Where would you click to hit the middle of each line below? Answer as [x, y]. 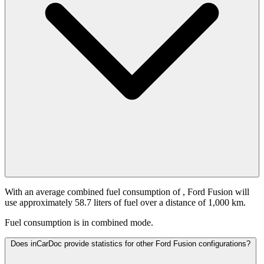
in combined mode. [118, 223]
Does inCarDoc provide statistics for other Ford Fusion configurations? [131, 244]
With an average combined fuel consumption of [94, 192]
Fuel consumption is [42, 223]
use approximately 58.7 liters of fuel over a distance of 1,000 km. [125, 203]
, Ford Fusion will [216, 192]
